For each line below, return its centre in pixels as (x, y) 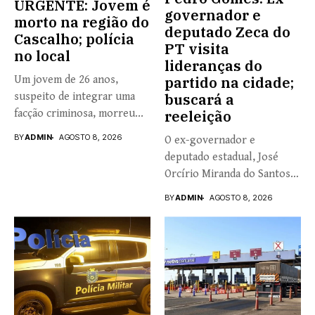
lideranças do (213, 66)
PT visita (197, 49)
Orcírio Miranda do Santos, (229, 174)
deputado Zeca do (227, 32)
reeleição (198, 117)
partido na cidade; (229, 83)
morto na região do (82, 22)
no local (42, 56)
